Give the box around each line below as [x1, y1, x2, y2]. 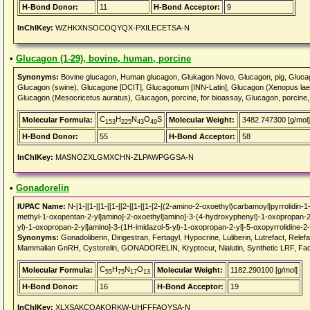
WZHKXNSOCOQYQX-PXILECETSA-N [53, 24, 190, 32]
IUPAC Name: [17, 202, 66, 210]
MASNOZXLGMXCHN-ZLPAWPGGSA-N [53, 153, 194, 161]
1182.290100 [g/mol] [230, 266, 298, 274]
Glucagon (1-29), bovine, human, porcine [16, 53, 191, 64]
